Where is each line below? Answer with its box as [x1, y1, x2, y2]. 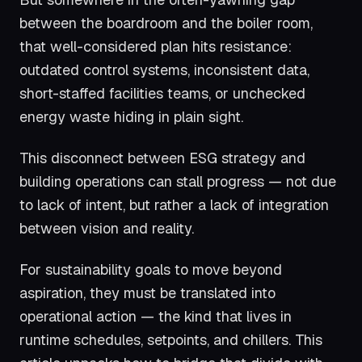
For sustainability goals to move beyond [19, 259, 282, 279]
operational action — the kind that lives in [19, 306, 292, 326]
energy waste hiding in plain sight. [19, 107, 243, 127]
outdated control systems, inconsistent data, [19, 61, 309, 80]
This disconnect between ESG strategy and [19, 148, 305, 167]
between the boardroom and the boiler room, [19, 14, 313, 33]
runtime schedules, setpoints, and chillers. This [19, 330, 322, 349]
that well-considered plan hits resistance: [19, 37, 292, 57]
